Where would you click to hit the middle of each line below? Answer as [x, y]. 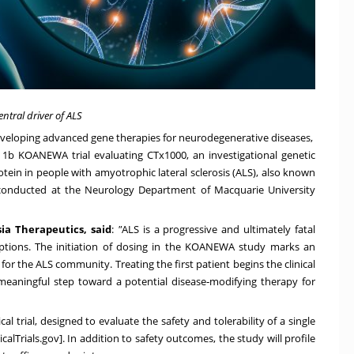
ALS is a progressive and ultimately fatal [218, 229]
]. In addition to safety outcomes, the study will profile [187, 338]
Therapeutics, [51, 229]
